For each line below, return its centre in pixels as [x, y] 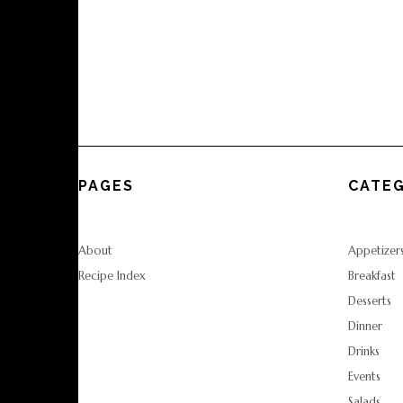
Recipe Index [112, 275]
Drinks [364, 351]
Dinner [365, 326]
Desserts [370, 300]
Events [364, 376]
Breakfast [372, 275]
